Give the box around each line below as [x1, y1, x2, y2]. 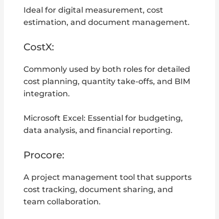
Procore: [23, 149, 65, 161]
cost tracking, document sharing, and [23, 184, 174, 194]
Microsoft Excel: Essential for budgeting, [23, 113, 183, 123]
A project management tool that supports [23, 172, 192, 182]
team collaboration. [23, 197, 101, 206]
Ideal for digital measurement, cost [23, 5, 164, 15]
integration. [23, 88, 70, 98]
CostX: [23, 41, 55, 53]
